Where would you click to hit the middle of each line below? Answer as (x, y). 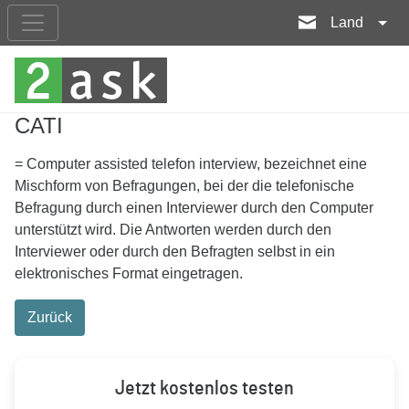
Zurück (50, 317)
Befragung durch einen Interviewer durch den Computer (194, 208)
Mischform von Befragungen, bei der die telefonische (184, 186)
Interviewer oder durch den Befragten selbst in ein (175, 252)
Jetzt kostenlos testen (204, 388)
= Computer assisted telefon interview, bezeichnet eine (191, 164)
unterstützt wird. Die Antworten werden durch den (173, 230)
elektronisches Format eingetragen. (129, 273)
